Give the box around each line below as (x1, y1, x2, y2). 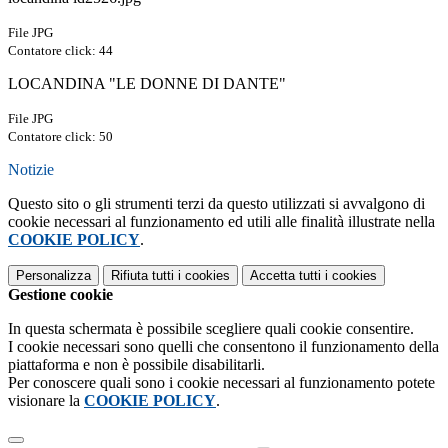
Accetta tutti (250, 267, 321, 283)
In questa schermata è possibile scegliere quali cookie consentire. (8, 319, 414, 337)
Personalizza (16, 267, 91, 283)
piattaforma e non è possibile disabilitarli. (8, 355, 265, 373)
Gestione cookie (8, 285, 113, 303)
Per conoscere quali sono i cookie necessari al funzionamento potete (8, 373, 435, 391)
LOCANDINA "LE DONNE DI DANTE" (8, 74, 286, 92)
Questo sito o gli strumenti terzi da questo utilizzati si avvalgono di (8, 194, 425, 212)
